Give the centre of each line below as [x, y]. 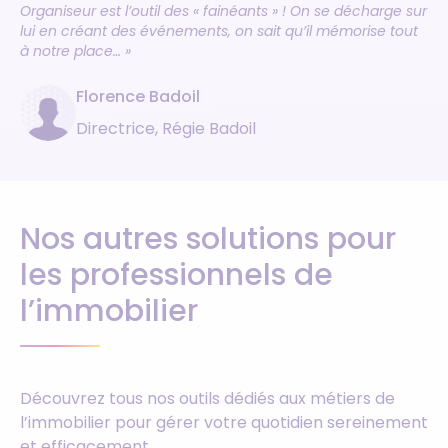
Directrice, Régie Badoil [166, 128]
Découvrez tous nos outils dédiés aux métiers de [207, 398]
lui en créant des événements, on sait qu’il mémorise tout [219, 31]
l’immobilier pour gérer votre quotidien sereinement [224, 422]
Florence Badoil [138, 96]
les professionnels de [176, 275]
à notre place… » [75, 51]
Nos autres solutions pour [208, 239]
